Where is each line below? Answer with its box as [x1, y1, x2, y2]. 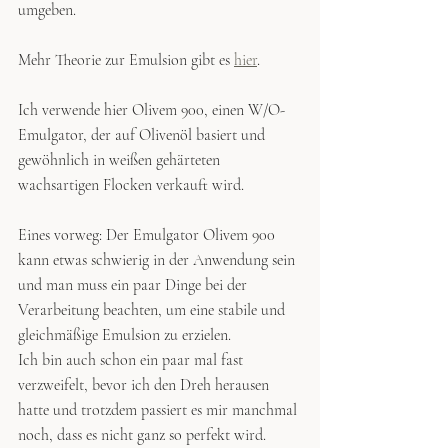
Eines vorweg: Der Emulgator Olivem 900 [18, 224, 279, 245]
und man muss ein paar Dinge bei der [18, 274, 251, 295]
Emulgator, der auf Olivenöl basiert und [18, 124, 269, 145]
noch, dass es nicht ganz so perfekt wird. [18, 424, 270, 445]
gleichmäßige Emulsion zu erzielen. [18, 324, 231, 345]
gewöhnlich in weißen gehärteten [18, 149, 224, 170]
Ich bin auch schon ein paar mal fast [18, 349, 247, 370]
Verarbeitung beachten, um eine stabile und [18, 299, 289, 320]
